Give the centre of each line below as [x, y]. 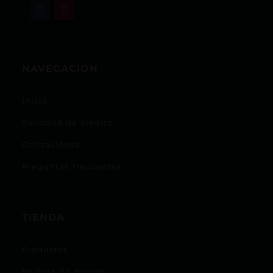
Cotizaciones [51, 145]
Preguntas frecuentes [72, 167]
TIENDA [44, 218]
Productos [45, 250]
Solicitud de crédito [68, 123]
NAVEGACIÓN [60, 69]
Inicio [35, 101]
